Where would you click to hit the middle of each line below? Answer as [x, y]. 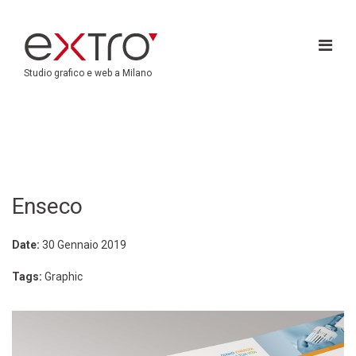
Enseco [47, 206]
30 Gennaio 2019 [84, 245]
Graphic [64, 277]
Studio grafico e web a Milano [88, 73]
